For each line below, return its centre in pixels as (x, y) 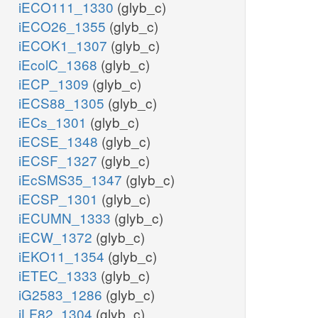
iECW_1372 (57, 237)
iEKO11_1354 (63, 256)
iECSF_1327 (60, 160)
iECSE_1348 (60, 141)
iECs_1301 (54, 122)
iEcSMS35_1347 (72, 180)
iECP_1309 (55, 84)
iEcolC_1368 (60, 65)
